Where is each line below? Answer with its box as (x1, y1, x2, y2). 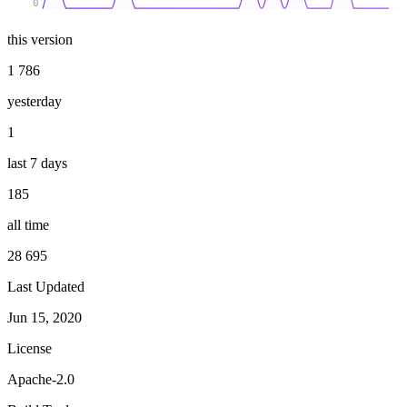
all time (7, 216, 49, 233)
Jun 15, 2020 (7, 309, 82, 325)
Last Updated (7, 278, 84, 294)
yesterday (7, 93, 62, 109)
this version (7, 31, 73, 47)
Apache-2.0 (7, 371, 74, 387)
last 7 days (7, 154, 67, 171)
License (7, 340, 52, 356)
